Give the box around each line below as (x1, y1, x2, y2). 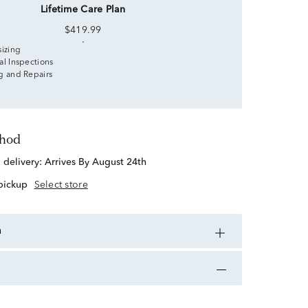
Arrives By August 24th (44, 157, 146, 168)
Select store (34, 180, 88, 190)
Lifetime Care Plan (40, 5, 126, 14)
